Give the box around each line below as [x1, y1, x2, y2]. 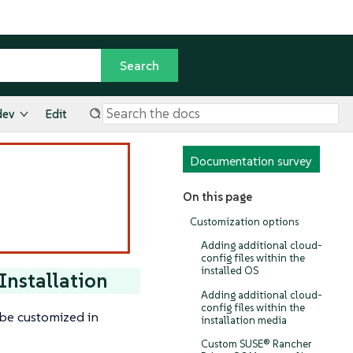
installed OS [200, 264, 258, 278]
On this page [182, 189, 252, 205]
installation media [200, 313, 287, 327]
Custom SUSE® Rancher [200, 337, 312, 351]
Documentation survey [190, 153, 312, 169]
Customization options [190, 214, 299, 229]
